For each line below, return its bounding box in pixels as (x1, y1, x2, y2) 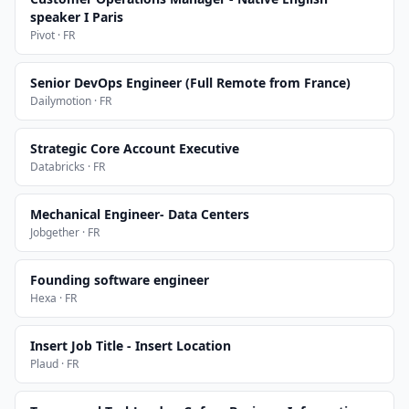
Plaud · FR (30, 356, 79, 372)
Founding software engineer (30, 271, 209, 288)
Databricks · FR (30, 159, 105, 174)
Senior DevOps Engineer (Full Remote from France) (30, 74, 351, 91)
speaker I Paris (30, 8, 123, 26)
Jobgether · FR (30, 225, 100, 240)
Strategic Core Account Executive (30, 140, 239, 157)
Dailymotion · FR (30, 93, 111, 109)
